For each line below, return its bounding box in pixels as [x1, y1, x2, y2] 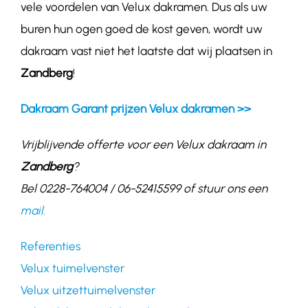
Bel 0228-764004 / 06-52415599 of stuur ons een [20, 181, 267, 196]
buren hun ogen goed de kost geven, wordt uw [20, 22, 263, 36]
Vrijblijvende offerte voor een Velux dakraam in [20, 137, 266, 152]
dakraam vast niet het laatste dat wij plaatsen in [20, 44, 272, 58]
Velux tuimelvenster [20, 261, 124, 276]
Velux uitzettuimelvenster [20, 283, 155, 298]
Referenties [20, 239, 80, 254]
